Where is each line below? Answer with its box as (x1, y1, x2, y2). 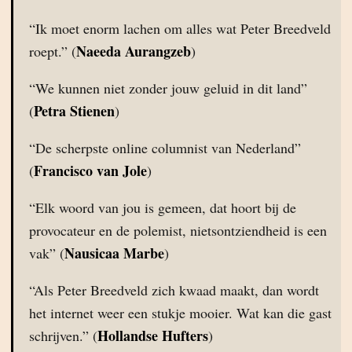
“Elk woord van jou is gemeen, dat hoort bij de (29, 198, 296, 217)
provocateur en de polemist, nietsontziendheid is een (29, 221, 327, 240)
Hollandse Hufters (97, 325, 208, 346)
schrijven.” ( (29, 326, 97, 345)
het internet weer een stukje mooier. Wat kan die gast (29, 303, 332, 322)
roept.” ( (29, 42, 76, 60)
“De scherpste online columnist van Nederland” (29, 138, 301, 157)
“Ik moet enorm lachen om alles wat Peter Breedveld (29, 19, 331, 38)
